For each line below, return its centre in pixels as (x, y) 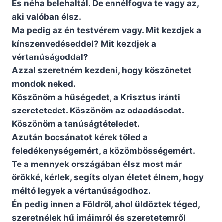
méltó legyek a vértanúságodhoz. (81, 191)
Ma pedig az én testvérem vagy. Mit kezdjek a (107, 30)
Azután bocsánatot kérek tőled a (80, 138)
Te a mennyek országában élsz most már (97, 164)
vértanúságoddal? (50, 57)
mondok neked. (44, 84)
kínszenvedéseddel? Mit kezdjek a (84, 44)
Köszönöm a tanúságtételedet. (76, 124)
